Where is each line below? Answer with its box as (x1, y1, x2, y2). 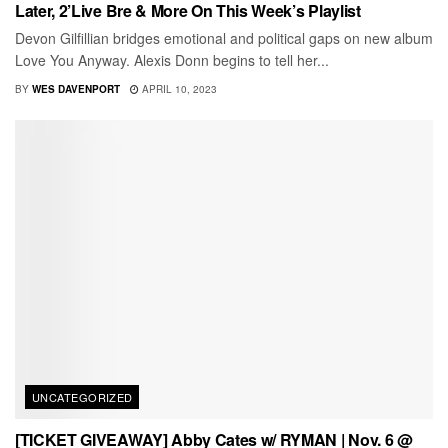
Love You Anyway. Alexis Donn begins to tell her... (15, 50, 329, 71)
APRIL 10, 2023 (139, 82, 217, 97)
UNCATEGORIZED (32, 389, 133, 406)
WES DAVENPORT (32, 82, 120, 97)
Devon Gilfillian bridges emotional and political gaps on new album (15, 28, 433, 49)
